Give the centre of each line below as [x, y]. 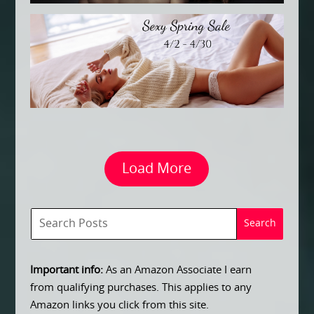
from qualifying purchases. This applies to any [141, 287]
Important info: [66, 270]
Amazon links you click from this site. [119, 305]
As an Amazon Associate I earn [177, 270]
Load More [157, 169]
